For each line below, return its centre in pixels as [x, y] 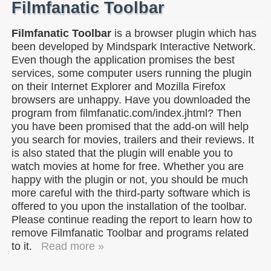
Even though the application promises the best [123, 60]
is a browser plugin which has [184, 33]
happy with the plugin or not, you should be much [130, 179]
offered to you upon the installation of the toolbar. [129, 206]
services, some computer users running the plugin [132, 73]
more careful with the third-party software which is [131, 193]
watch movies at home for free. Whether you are [128, 166]
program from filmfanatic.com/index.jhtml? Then [126, 113]
